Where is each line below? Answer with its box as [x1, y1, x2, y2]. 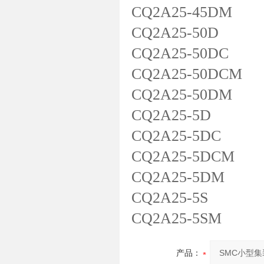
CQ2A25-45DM [131, 4, 232, 21]
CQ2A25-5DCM [131, 148, 235, 165]
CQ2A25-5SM [131, 210, 222, 227]
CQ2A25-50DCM [131, 65, 242, 82]
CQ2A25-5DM [131, 169, 225, 186]
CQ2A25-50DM [131, 86, 232, 103]
